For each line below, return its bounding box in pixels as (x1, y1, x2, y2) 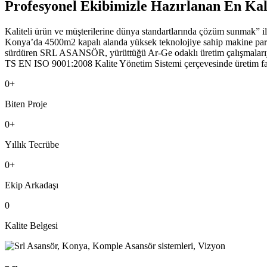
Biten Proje (5, 98, 47, 109)
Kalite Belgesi (5, 220, 58, 231)
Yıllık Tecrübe (5, 139, 59, 150)
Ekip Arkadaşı (5, 179, 58, 190)
